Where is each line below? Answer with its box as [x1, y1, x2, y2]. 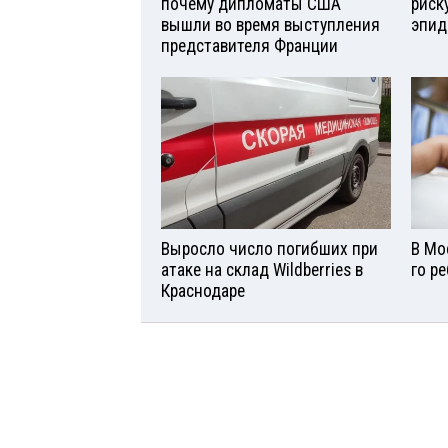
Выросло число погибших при [161, 239, 378, 260]
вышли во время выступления [161, 14, 380, 35]
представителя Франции [161, 35, 338, 56]
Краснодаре [161, 281, 245, 302]
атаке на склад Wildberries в [161, 260, 363, 281]
